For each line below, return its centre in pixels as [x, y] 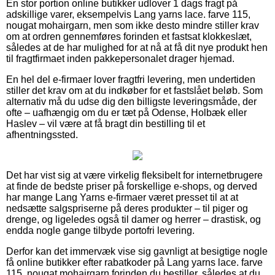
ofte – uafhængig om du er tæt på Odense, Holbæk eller [126, 112]
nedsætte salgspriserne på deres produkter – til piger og [127, 208]
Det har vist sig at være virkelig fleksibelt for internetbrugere [134, 175]
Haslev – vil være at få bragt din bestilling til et [106, 123]
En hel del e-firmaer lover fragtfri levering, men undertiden [131, 79]
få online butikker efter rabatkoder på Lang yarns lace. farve [134, 262]
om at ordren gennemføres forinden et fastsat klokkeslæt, [129, 36]
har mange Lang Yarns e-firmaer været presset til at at [122, 197]
